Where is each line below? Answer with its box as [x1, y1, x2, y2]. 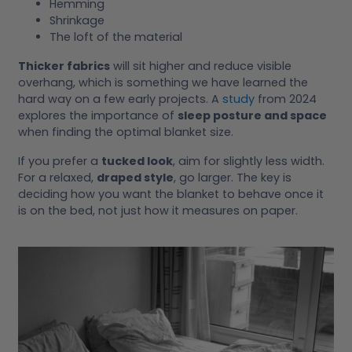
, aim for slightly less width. [173, 152, 324, 169]
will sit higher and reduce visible [110, 57, 291, 74]
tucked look [101, 152, 173, 169]
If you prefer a [18, 152, 101, 169]
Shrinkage [49, 12, 104, 28]
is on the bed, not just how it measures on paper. [18, 202, 298, 218]
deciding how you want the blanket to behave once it [18, 185, 324, 202]
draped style [97, 169, 174, 185]
